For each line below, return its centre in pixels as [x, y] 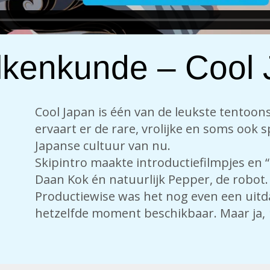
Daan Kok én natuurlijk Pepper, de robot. [151, 179]
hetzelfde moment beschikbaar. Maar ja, [151, 213]
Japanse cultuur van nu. [102, 145]
